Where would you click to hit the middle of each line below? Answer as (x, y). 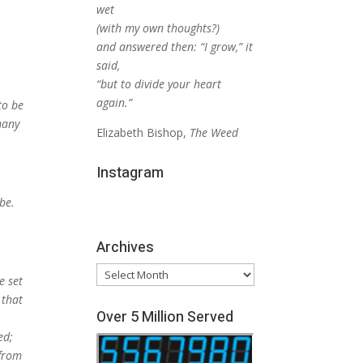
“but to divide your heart (159, 84)
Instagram (130, 173)
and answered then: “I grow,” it (175, 47)
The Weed (214, 132)
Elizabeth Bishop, (143, 132)
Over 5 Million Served (165, 317)
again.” (116, 102)
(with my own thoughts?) (158, 28)
